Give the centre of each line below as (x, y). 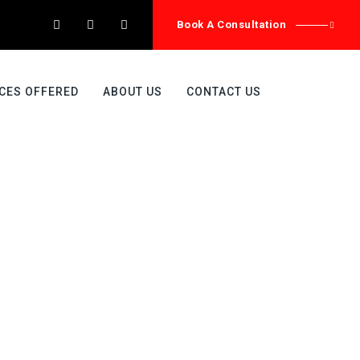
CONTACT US (224, 92)
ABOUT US (133, 92)
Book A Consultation (231, 25)
